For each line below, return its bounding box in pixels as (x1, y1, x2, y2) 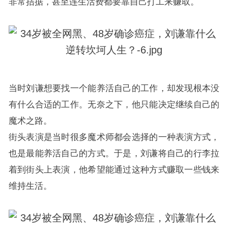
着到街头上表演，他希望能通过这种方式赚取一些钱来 (8, 164, 220, 175)
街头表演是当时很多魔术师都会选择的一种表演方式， (8, 132, 220, 142)
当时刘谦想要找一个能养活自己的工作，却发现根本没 (8, 83, 220, 93)
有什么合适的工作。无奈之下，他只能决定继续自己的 (8, 99, 220, 109)
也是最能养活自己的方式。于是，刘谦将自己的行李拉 (8, 148, 220, 158)
